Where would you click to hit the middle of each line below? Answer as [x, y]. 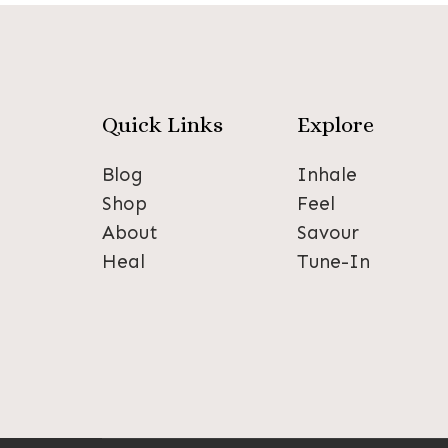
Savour [328, 232]
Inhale [327, 174]
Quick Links [162, 124]
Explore [335, 124]
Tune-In [333, 261]
